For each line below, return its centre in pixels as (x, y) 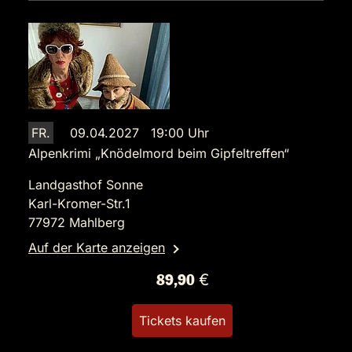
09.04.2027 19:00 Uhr (139, 133)
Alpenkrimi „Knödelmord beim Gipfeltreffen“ (159, 153)
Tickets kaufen (182, 321)
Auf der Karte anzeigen (97, 247)
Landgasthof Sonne (86, 185)
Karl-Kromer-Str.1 (79, 203)
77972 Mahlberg (77, 222)
